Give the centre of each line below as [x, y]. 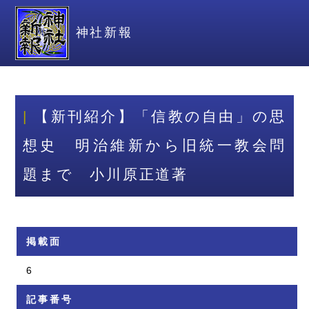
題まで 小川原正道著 [105, 175]
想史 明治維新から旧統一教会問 [154, 146]
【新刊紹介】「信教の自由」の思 [160, 117]
